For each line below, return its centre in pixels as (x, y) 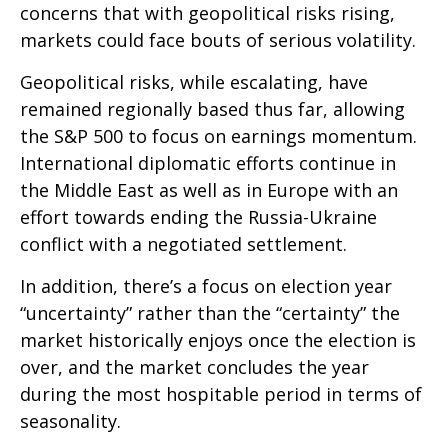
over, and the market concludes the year (194, 367)
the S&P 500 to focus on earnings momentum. (218, 136)
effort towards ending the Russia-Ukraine (198, 217)
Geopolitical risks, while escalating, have (194, 82)
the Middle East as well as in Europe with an (209, 190)
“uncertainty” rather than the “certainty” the (210, 313)
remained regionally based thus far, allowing (212, 109)
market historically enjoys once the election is (218, 340)
